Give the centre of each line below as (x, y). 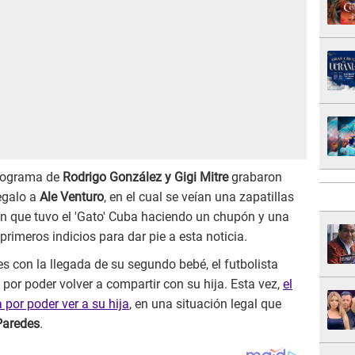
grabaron (255, 177)
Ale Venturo (72, 197)
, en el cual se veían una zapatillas (199, 197)
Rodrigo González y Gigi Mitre (144, 177)
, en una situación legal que (205, 304)
